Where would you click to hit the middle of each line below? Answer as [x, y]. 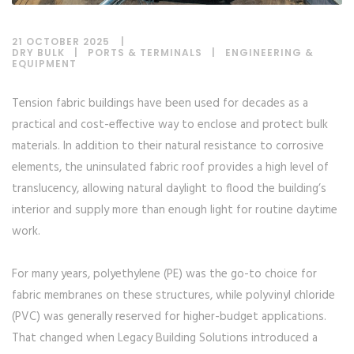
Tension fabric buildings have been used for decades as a [160, 104]
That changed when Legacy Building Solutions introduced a [165, 339]
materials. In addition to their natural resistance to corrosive [168, 147]
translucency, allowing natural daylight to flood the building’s [169, 189]
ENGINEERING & [269, 53]
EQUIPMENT [44, 64]
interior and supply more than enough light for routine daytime [175, 211]
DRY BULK [38, 53]
